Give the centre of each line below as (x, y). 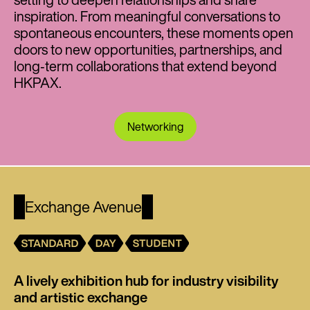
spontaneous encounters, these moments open (154, 33)
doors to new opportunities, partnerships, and (148, 49)
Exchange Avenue (84, 207)
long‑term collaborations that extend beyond (145, 66)
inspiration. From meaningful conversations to (147, 16)
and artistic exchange (81, 297)
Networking (155, 126)
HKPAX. (39, 82)
